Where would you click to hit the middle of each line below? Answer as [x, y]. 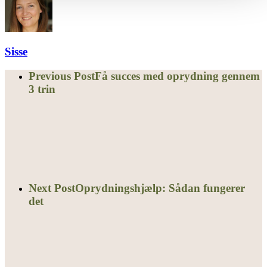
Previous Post [62, 76]
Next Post [52, 188]
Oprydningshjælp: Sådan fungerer [160, 188]
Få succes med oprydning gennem [177, 76]
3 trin [42, 89]
